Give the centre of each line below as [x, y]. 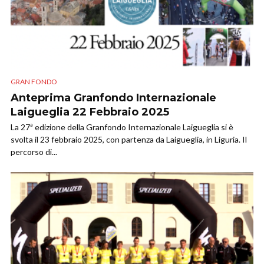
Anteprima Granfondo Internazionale [113, 98]
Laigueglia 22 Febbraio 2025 [90, 112]
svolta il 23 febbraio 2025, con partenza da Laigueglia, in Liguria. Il [129, 140]
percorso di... [34, 152]
